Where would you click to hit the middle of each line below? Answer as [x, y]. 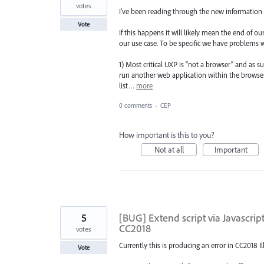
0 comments [136, 106]
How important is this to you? [167, 135]
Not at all [169, 150]
